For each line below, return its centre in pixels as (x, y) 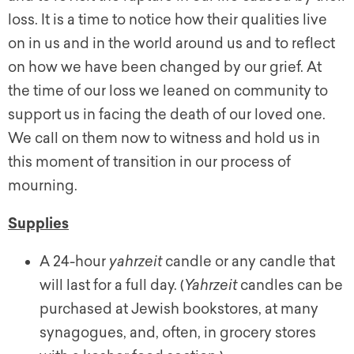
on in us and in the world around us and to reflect (171, 44)
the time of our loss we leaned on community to (168, 91)
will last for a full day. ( (112, 286)
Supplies (38, 224)
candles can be (290, 286)
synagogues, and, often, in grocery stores (178, 333)
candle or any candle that (249, 262)
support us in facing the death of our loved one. (167, 115)
